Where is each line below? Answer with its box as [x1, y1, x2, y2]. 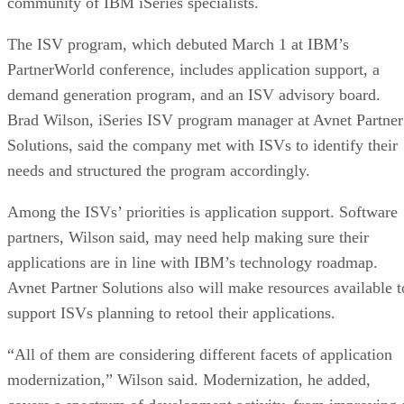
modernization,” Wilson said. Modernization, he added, [7, 370, 371, 389]
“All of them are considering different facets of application [7, 344, 392, 363]
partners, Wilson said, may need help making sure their [7, 227, 369, 246]
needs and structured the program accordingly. [7, 161, 310, 179]
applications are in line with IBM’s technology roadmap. [7, 252, 378, 271]
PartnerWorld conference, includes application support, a [7, 60, 380, 78]
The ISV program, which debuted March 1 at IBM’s [7, 34, 349, 53]
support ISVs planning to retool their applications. [7, 303, 335, 322]
